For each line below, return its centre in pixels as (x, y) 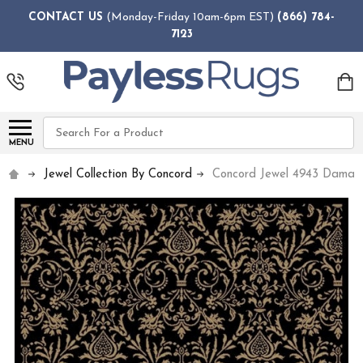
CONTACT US (66, 17)
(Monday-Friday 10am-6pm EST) (190, 17)
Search (62, 126)
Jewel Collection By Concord (118, 175)
